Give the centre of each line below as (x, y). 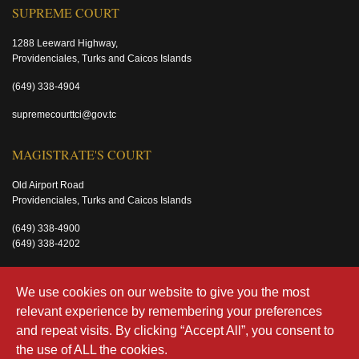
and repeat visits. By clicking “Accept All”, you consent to (175, 331)
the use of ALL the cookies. (92, 350)
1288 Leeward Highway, (65, 43)
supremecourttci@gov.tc (64, 115)
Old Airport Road (48, 185)
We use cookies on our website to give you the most (163, 292)
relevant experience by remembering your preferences (169, 311)
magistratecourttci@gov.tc (68, 272)
